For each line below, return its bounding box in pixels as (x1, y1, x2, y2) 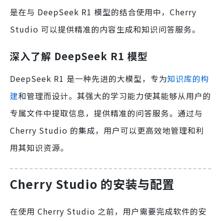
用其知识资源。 (10, 142, 69, 154)
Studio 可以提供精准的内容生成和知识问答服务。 (10, 23, 200, 36)
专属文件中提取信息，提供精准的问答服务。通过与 (10, 107, 203, 119)
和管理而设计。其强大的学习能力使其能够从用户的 (18, 90, 211, 102)
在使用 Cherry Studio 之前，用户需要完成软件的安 (10, 205, 207, 218)
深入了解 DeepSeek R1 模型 (10, 49, 148, 64)
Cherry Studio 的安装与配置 (10, 175, 175, 193)
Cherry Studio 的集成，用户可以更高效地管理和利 (10, 124, 204, 137)
